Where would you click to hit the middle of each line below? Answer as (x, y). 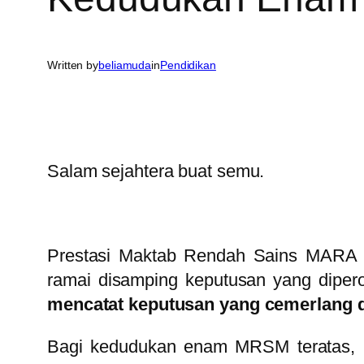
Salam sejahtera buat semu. (156, 171)
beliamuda (125, 65)
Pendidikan (188, 65)
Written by (73, 65)
